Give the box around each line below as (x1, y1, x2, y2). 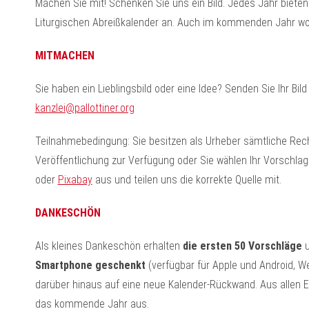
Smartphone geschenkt (34, 259, 146, 272)
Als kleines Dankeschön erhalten (34, 239, 180, 252)
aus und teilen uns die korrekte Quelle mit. (92, 173, 281, 186)
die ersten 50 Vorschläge (179, 239, 302, 252)
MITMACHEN (34, 49, 94, 62)
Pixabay (57, 173, 92, 186)
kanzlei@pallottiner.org (34, 101, 134, 114)
